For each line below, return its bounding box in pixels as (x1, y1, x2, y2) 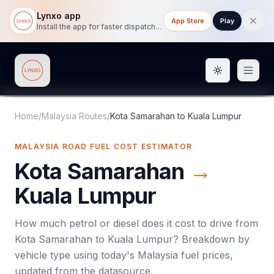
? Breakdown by (173, 233, 250, 245)
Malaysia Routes (42, 111, 107, 121)
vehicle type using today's (15, 249, 138, 261)
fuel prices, (178, 249, 233, 261)
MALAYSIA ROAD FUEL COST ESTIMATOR (15, 142, 193, 151)
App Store (171, 17, 204, 25)
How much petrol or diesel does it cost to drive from (15, 217, 258, 229)
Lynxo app (37, 10, 81, 21)
